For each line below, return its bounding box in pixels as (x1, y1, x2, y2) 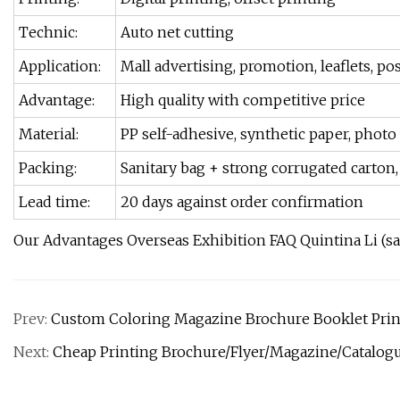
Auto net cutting (121, 23, 234, 42)
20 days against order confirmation (121, 193, 363, 212)
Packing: (19, 159, 77, 178)
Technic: (19, 23, 78, 42)
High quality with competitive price (121, 91, 365, 110)
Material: (19, 125, 79, 144)
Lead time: (19, 193, 90, 212)
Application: (19, 57, 101, 76)
